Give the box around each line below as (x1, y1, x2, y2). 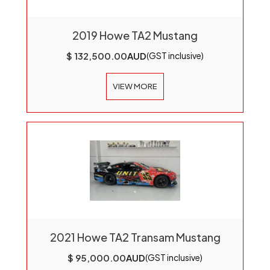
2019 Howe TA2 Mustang (72, 28, 198, 42)
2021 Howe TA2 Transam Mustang (49, 230, 221, 244)
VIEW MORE (113, 81, 157, 91)
